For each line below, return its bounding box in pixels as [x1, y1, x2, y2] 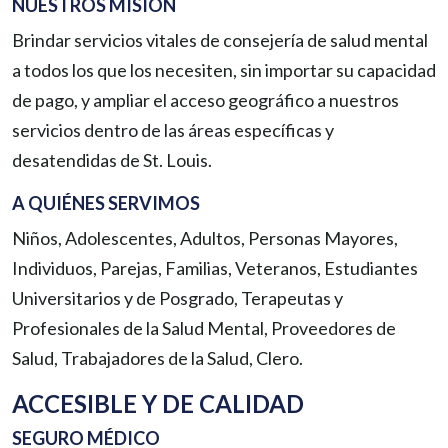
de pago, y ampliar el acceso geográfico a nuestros [12, 89, 399, 111]
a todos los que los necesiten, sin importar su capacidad [12, 59, 436, 81]
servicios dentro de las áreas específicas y [12, 119, 334, 141]
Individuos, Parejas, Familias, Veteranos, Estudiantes [12, 257, 418, 279]
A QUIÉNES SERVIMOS [12, 192, 200, 214]
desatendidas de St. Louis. [12, 149, 212, 171]
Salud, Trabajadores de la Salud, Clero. [12, 347, 303, 369]
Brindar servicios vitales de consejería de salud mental [12, 29, 428, 51]
